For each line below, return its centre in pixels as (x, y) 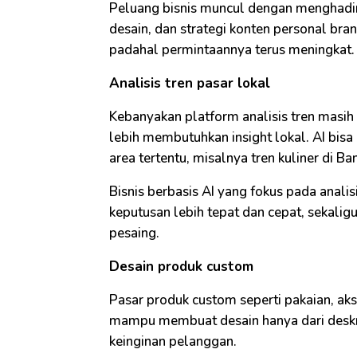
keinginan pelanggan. (173, 342)
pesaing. (134, 233)
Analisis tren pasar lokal (190, 84)
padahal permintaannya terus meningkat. (232, 50)
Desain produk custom (181, 267)
